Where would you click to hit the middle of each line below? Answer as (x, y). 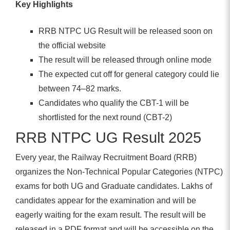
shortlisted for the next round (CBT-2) (105, 117)
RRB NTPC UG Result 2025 (108, 137)
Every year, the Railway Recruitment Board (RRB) (106, 157)
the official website (72, 45)
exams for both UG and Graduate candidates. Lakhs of (114, 186)
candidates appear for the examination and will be (106, 200)
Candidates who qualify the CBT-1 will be (113, 103)
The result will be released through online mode (125, 60)
